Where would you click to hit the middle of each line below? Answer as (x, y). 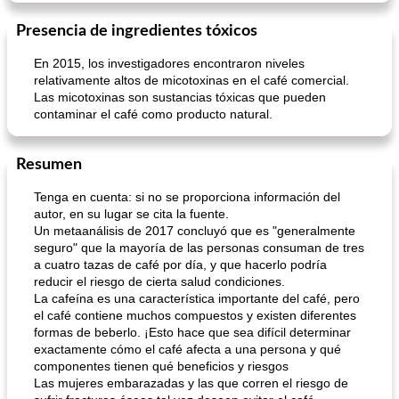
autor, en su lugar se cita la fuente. (131, 214)
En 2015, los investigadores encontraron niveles (169, 63)
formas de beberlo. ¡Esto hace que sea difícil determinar (192, 332)
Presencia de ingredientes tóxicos (137, 31)
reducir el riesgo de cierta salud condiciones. (159, 281)
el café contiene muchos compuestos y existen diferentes (195, 315)
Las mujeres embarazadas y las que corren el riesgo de (191, 383)
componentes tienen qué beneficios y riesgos (161, 366)
